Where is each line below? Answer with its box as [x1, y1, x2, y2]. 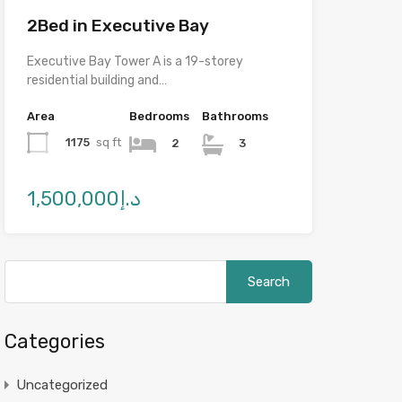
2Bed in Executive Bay [26, 14, 209, 36]
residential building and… [26, 72, 167, 88]
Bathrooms [201, 109, 268, 123]
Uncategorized [15, 376, 108, 393]
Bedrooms [128, 109, 189, 123]
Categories [4, 328, 105, 354]
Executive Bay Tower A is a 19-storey [26, 53, 243, 69]
